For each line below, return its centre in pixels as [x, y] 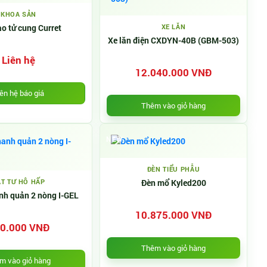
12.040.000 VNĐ [173, 72]
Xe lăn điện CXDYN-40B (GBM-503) [173, 40]
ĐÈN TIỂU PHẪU [173, 169]
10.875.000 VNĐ [173, 215]
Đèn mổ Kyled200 [173, 183]
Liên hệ [18, 60]
